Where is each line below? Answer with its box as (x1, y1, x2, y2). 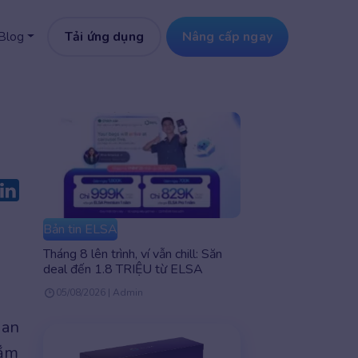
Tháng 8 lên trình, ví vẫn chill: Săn (42, 245, 222, 264)
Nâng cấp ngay (181, 28, 272, 46)
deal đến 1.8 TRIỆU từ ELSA (42, 261, 203, 279)
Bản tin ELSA (42, 221, 117, 239)
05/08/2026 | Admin (55, 286, 143, 300)
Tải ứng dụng (65, 28, 144, 46)
